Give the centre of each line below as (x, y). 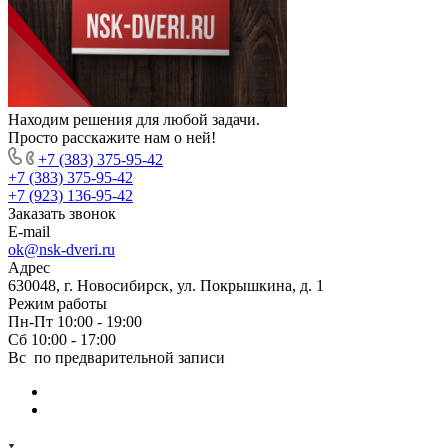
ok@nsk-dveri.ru (61, 250)
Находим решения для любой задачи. (134, 120)
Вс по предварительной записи (116, 358)
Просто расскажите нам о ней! (112, 138)
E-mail (29, 232)
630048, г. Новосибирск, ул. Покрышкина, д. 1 (166, 286)
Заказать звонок (62, 214)
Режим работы (57, 304)
